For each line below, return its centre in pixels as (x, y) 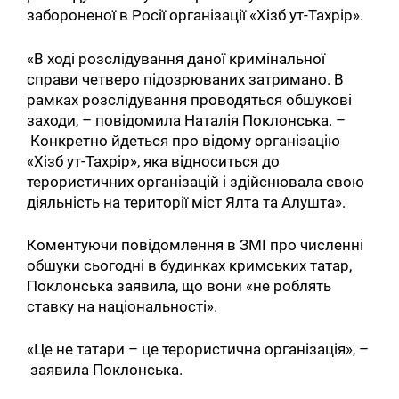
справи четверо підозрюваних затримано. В (186, 79)
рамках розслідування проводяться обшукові (190, 99)
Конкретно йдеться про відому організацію (184, 140)
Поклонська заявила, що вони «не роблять (179, 285)
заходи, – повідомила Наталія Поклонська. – (187, 120)
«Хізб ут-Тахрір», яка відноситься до (154, 161)
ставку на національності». (122, 306)
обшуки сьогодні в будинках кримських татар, (190, 265)
